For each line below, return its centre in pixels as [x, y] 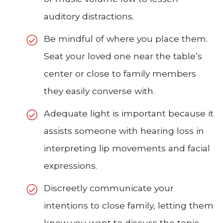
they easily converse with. [99, 91]
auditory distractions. [89, 16]
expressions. [70, 166]
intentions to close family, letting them [129, 206]
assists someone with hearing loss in [124, 131]
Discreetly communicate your [109, 188]
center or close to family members [120, 74]
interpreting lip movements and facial [127, 148]
